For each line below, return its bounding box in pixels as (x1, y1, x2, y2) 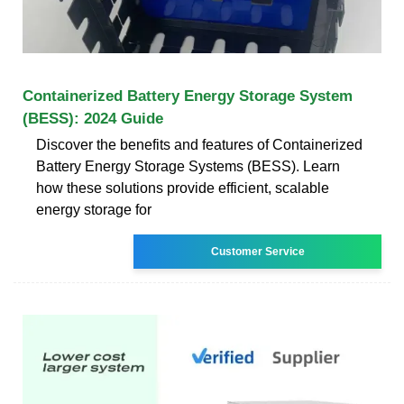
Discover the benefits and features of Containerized (36, 136, 363, 152)
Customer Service (210, 244, 305, 258)
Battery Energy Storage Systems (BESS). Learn (36, 158, 340, 174)
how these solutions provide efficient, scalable (36, 179, 329, 196)
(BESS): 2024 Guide (23, 109, 163, 127)
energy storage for (36, 201, 151, 217)
